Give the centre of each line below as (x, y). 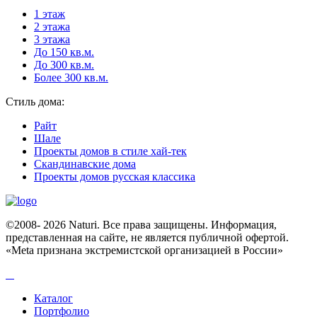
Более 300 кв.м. (71, 78)
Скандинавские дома (85, 164)
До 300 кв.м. (64, 65)
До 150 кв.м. (64, 52)
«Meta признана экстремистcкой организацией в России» (144, 250)
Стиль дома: (35, 102)
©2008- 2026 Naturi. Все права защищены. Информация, (141, 225)
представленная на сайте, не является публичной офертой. (147, 238)
